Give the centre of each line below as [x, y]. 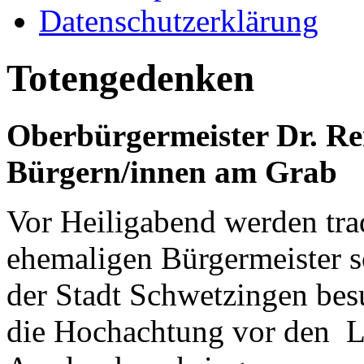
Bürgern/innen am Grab [172, 172]
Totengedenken [130, 78]
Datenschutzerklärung [179, 20]
